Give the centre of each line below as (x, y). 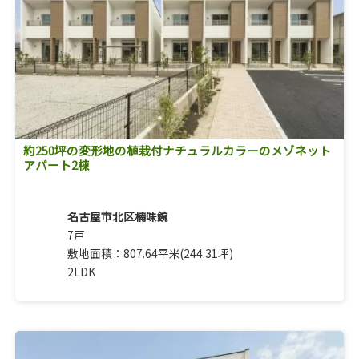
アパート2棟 (56, 164)
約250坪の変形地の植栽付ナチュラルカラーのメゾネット (177, 150)
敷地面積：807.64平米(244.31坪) (150, 253)
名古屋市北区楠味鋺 (117, 216)
